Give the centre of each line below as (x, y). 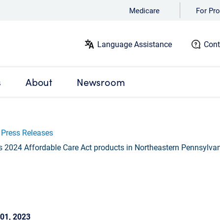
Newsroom (101, 82)
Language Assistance (135, 44)
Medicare (144, 10)
